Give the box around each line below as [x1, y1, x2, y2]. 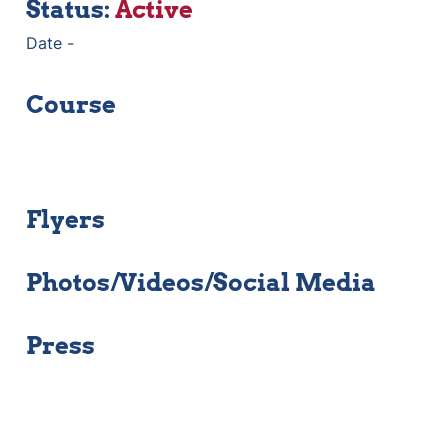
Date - [26, 33, 79, 53]
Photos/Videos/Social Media [26, 268, 376, 297]
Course [26, 90, 116, 119]
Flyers [26, 205, 105, 234]
